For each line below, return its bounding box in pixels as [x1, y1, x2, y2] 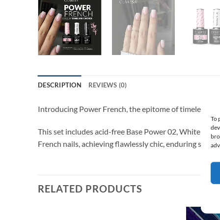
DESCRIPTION [38, 81, 82, 89]
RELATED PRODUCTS [38, 182, 142, 194]
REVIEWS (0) [88, 81, 127, 89]
